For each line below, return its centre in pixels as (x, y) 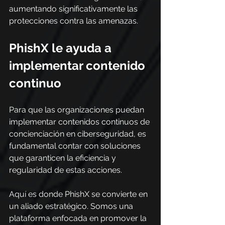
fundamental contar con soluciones (76, 146)
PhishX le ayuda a (62, 48)
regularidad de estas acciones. (66, 170)
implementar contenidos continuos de (80, 122)
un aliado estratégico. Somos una (72, 206)
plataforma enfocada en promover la (79, 218)
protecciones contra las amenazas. (74, 21)
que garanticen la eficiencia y (64, 158)
